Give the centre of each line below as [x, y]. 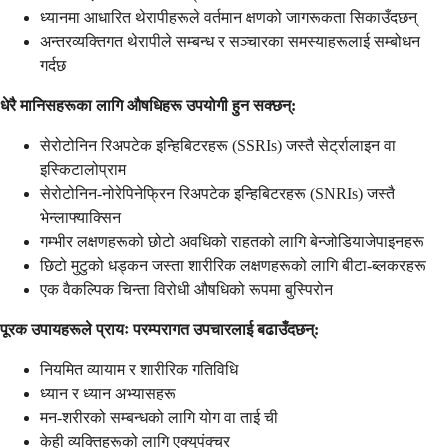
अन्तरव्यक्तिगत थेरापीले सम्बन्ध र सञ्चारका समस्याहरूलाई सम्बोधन [230, 42]
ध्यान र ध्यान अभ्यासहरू [108, 394]
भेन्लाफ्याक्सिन [80, 218]
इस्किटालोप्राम [83, 170]
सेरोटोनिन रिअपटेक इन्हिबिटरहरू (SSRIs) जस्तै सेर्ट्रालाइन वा [218, 146]
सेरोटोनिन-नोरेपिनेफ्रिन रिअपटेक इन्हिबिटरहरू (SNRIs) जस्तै [217, 194]
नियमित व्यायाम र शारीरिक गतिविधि [139, 370]
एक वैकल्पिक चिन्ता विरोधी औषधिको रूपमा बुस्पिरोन [186, 290]
